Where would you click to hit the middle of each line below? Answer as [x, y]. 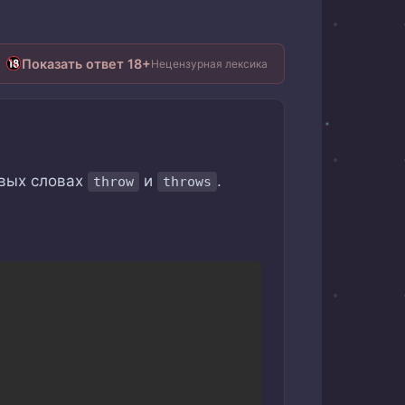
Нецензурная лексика [209, 63]
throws [187, 182]
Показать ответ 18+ [86, 64]
